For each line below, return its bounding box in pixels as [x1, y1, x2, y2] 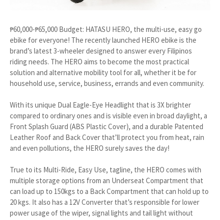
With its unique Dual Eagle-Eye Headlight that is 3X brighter [10, 100, 191, 110]
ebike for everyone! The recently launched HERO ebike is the [10, 35, 196, 45]
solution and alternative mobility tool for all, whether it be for [10, 67, 196, 77]
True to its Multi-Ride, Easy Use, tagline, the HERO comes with [10, 165, 201, 174]
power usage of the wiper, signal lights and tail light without [10, 208, 193, 218]
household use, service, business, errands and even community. [10, 78, 204, 88]
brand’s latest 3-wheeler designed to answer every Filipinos [10, 46, 192, 55]
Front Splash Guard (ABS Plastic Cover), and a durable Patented [10, 121, 203, 131]
